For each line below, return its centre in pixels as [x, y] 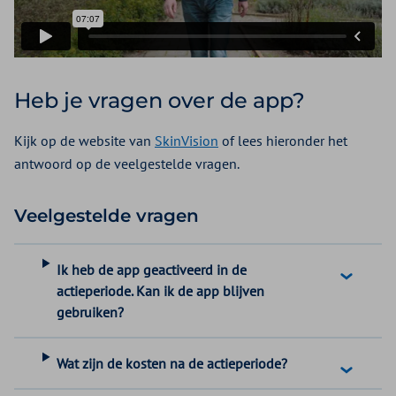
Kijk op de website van [84, 140]
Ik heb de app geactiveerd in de [152, 269]
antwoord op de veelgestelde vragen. [127, 163]
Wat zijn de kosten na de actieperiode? [172, 363]
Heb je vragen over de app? [162, 100]
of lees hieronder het [283, 140]
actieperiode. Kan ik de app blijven [161, 290]
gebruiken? [91, 312]
